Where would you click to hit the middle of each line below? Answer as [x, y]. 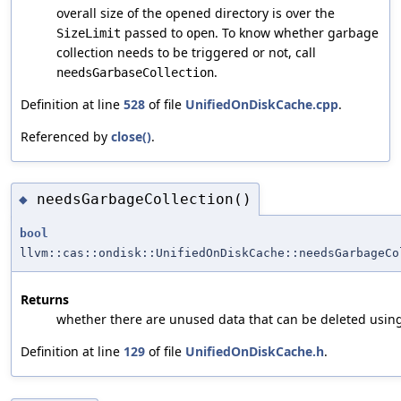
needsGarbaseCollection [135, 72]
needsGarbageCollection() [144, 199]
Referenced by [66, 136]
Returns [45, 300]
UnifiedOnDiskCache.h [255, 352]
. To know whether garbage [297, 32]
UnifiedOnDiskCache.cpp [262, 104]
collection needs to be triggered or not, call [186, 52]
